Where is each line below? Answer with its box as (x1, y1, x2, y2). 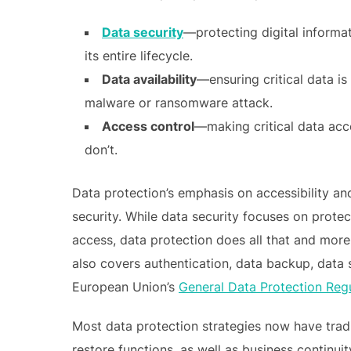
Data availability (102, 71, 197, 87)
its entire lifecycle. (85, 47, 193, 63)
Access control (102, 118, 194, 134)
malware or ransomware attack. (85, 94, 273, 110)
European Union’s (72, 278, 179, 295)
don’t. (85, 141, 118, 157)
